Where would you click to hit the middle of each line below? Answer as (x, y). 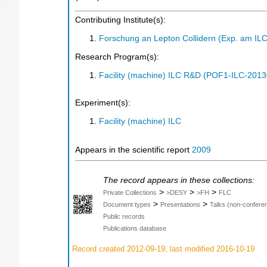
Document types (127, 205)
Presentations (180, 205)
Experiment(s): (103, 103)
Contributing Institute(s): (120, 20)
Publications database (135, 229)
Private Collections (130, 193)
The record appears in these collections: (179, 181)
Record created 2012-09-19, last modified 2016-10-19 (162, 249)
